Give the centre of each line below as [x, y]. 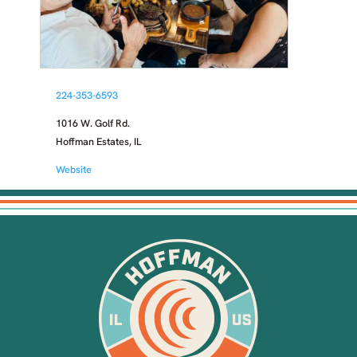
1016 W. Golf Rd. [92, 124]
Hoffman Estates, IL [98, 142]
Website [73, 170]
